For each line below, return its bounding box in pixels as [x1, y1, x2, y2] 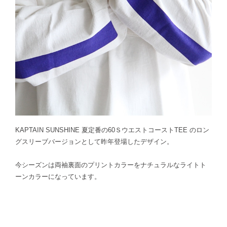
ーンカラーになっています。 [15, 173, 101, 180]
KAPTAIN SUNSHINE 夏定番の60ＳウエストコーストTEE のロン [15, 126, 209, 134]
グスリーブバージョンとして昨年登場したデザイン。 [15, 138, 173, 145]
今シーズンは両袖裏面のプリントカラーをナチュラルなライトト [15, 161, 206, 169]
